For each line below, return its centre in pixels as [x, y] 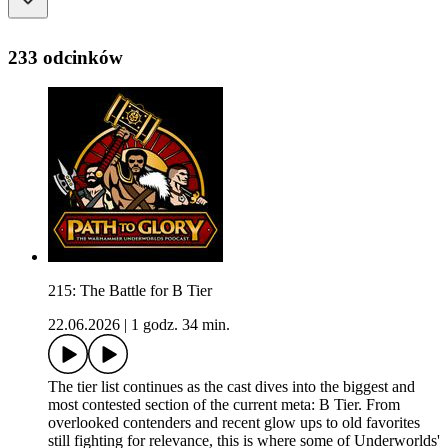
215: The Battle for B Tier [130, 291]
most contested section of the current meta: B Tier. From [224, 405]
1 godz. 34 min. [180, 325]
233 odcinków [65, 57]
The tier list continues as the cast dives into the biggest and [231, 387]
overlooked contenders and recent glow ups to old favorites [234, 423]
